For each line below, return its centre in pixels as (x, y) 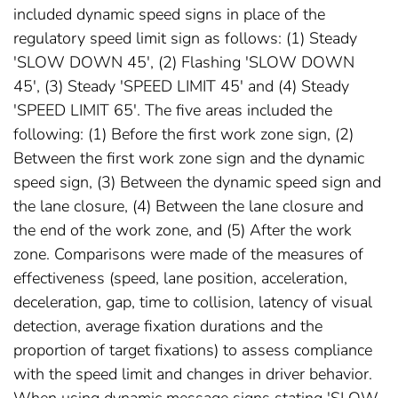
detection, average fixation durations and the (168, 326)
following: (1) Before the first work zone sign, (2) (183, 135)
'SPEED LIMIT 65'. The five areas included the (173, 111)
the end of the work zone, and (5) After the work (183, 231)
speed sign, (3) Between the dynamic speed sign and (197, 183)
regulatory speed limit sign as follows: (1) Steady (185, 39)
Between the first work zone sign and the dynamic (189, 159)
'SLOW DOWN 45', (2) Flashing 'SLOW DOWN (184, 63)
